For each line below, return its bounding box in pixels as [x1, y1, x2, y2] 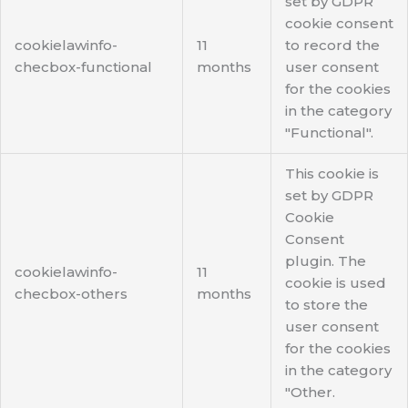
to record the [285, 36, 380, 55]
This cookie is [285, 165, 379, 183]
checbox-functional [15, 58, 152, 76]
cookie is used [285, 274, 386, 292]
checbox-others [15, 285, 127, 303]
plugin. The [285, 252, 366, 270]
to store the [285, 296, 368, 314]
